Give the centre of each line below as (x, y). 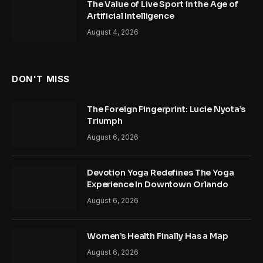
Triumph (105, 121)
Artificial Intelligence (131, 16)
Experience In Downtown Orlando (159, 184)
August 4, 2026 (113, 32)
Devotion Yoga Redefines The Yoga (161, 172)
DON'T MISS (41, 79)
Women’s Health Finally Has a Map (158, 236)
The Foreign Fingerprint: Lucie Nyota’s (166, 109)
